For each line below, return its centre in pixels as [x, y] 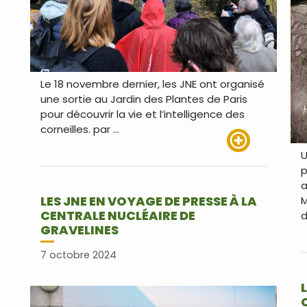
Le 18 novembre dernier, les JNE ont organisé [152, 84]
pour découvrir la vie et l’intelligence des [142, 114]
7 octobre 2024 [78, 255]
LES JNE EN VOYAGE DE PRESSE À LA [148, 201]
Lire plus [246, 160]
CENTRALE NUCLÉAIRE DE [118, 216]
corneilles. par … [79, 130]
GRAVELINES [79, 230]
